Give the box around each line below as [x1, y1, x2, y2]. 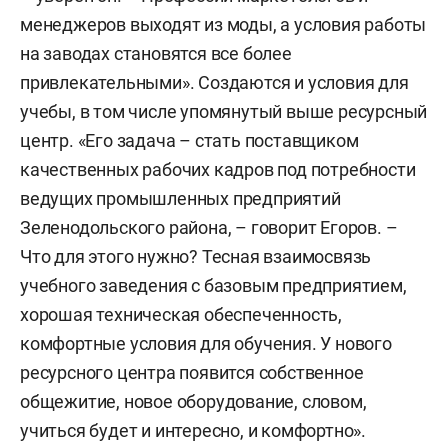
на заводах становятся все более [20, 43, 292, 64]
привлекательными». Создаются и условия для [20, 72, 409, 93]
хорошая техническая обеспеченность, [20, 304, 342, 325]
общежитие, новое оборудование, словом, [20, 391, 367, 412]
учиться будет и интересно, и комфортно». [20, 420, 366, 441]
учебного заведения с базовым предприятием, [20, 275, 407, 296]
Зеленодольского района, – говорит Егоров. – [20, 217, 398, 238]
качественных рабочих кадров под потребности [20, 159, 416, 180]
